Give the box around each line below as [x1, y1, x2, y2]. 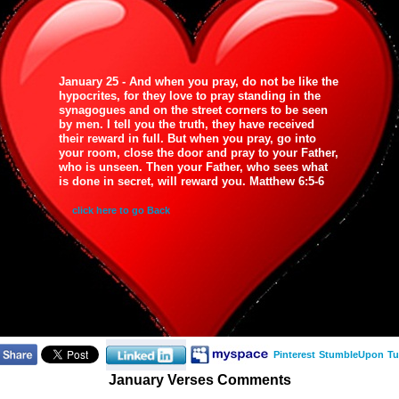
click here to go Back [69, 205, 170, 216]
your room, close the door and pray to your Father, [59, 146, 338, 159]
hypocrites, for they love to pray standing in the [59, 89, 321, 102]
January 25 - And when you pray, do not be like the [59, 75, 338, 88]
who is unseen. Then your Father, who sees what [59, 160, 328, 174]
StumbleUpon [318, 349, 384, 360]
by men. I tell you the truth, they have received [59, 118, 314, 131]
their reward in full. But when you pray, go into [59, 132, 316, 145]
